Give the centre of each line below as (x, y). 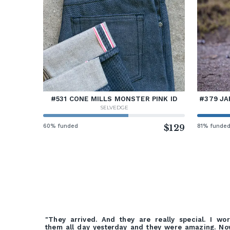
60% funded (61, 126)
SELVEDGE (114, 108)
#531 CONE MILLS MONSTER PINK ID (114, 99)
